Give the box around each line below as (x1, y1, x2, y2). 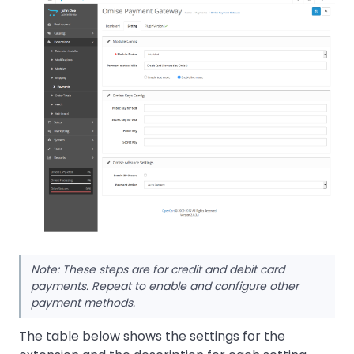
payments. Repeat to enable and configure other (31, 277, 299, 294)
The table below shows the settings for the (19, 326, 285, 345)
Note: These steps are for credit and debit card (31, 261, 284, 277)
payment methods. (31, 294, 135, 311)
